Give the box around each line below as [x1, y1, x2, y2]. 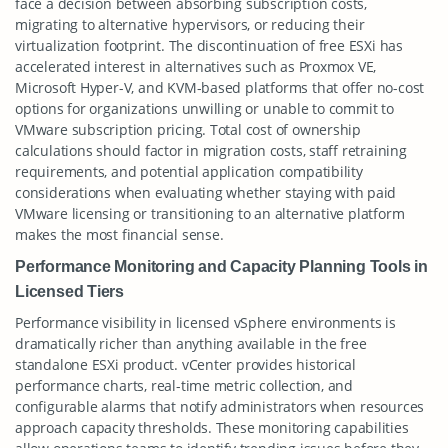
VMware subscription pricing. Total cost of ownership [15, 120, 362, 139]
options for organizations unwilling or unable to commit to [15, 99, 394, 118]
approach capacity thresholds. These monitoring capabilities [15, 418, 409, 437]
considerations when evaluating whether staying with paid [15, 183, 397, 202]
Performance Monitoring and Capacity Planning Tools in [15, 257, 428, 275]
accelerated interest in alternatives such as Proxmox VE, [15, 57, 377, 76]
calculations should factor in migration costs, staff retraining [15, 141, 407, 160]
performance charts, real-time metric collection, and [15, 376, 354, 395]
